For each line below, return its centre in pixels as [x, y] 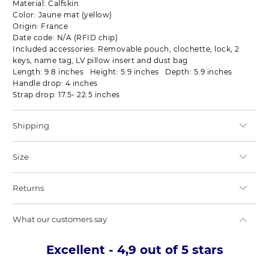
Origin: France [41, 26]
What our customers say [60, 219]
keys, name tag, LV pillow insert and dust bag [100, 61]
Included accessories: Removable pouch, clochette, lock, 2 [126, 49]
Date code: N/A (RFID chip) [66, 38]
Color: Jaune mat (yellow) [64, 15]
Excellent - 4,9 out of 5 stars [134, 250]
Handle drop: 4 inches [55, 83]
